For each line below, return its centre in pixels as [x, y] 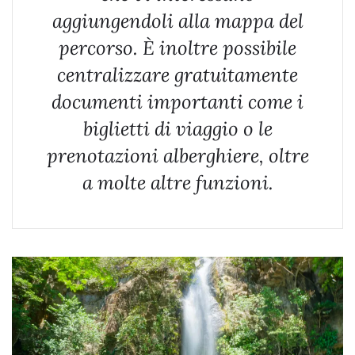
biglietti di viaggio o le [177, 128]
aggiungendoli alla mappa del [177, 21]
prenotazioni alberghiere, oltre [177, 155]
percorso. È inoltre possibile [177, 48]
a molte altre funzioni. [177, 182]
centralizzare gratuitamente [177, 74]
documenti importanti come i [177, 101]
